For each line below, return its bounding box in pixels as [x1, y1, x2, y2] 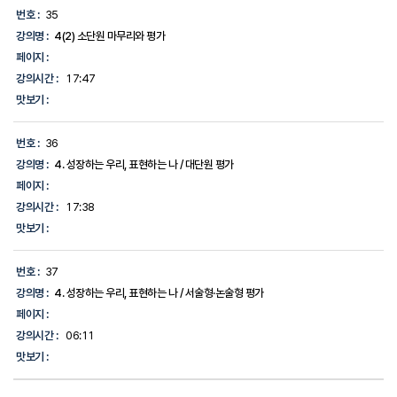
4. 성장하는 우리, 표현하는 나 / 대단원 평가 [54, 158, 234, 172]
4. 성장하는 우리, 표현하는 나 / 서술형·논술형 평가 [54, 286, 264, 300]
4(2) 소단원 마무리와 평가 [54, 29, 166, 43]
